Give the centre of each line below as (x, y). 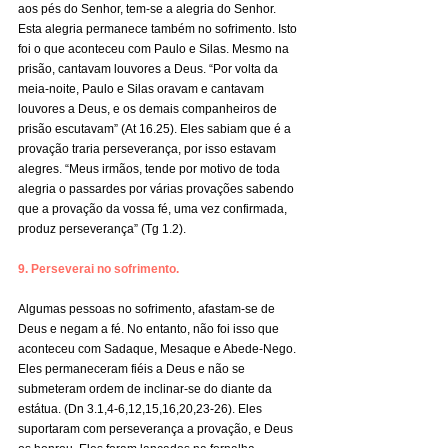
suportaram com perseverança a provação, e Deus (157, 429)
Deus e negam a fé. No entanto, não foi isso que (150, 329)
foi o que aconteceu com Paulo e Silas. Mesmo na (155, 49)
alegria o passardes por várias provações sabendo (157, 189)
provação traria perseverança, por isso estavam (148, 149)
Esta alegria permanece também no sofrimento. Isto (159, 29)
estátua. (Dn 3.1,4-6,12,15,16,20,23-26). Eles (141, 409)
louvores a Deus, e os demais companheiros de (149, 109)
